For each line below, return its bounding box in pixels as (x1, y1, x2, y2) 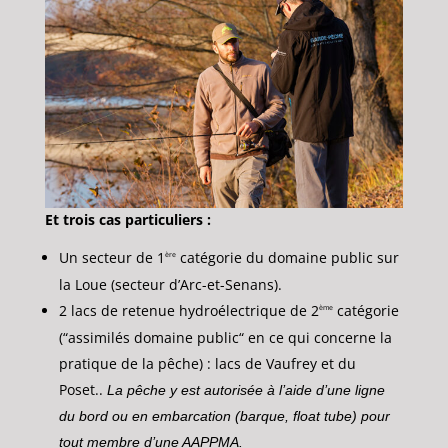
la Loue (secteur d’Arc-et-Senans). (58, 275, 282, 295)
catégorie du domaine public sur (175, 248, 399, 268)
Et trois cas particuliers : (44, 210, 211, 230)
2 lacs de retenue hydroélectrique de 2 (58, 301, 319, 321)
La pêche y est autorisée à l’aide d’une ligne (106, 382, 385, 399)
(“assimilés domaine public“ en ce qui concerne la (58, 328, 392, 348)
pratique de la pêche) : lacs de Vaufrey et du (58, 354, 356, 374)
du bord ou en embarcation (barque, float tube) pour (58, 408, 390, 425)
